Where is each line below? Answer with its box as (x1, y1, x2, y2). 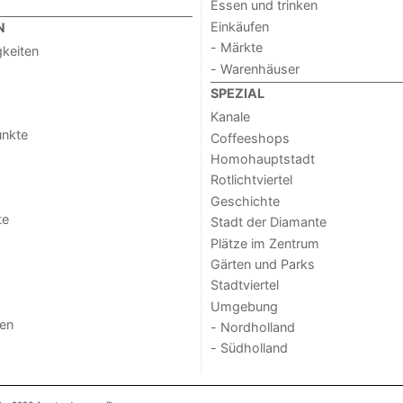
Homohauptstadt (210, 151, 315, 166)
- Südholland (210, 340, 288, 356)
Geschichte (210, 193, 280, 209)
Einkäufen (210, 18, 269, 34)
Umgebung (210, 298, 278, 314)
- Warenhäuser (210, 60, 300, 76)
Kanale (210, 109, 250, 125)
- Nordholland (210, 319, 295, 335)
